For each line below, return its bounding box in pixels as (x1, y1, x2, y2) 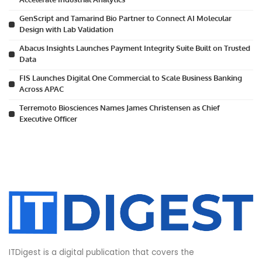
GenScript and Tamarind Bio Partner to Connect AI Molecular (19, 13, 232, 23)
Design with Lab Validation (19, 25, 113, 35)
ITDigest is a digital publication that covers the (9, 246, 194, 258)
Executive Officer (19, 114, 77, 124)
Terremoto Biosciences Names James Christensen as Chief (19, 103, 220, 113)
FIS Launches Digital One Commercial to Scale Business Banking (19, 73, 242, 83)
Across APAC (19, 84, 64, 94)
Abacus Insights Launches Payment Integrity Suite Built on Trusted (19, 43, 250, 53)
